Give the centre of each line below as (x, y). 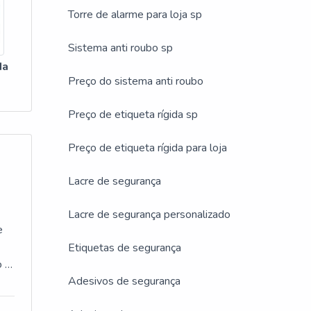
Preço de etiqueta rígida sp (133, 115)
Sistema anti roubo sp (120, 48)
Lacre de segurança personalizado (149, 215)
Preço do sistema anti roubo (136, 81)
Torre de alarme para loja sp (135, 15)
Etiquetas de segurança (125, 248)
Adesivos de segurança (124, 281)
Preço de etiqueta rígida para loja (148, 148)
